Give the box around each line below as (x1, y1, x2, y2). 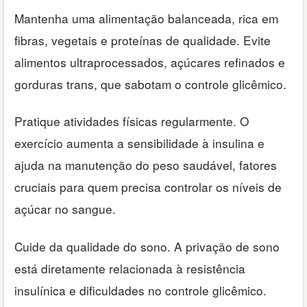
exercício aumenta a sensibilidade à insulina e (14, 134, 265, 152)
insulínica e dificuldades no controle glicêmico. (14, 281, 267, 299)
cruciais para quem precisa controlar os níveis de (14, 178, 282, 196)
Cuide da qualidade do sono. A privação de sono (14, 237, 280, 255)
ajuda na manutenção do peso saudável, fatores (14, 156, 277, 174)
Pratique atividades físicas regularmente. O (14, 112, 249, 130)
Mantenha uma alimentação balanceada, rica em (14, 10, 278, 27)
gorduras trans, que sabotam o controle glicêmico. (14, 75, 286, 93)
